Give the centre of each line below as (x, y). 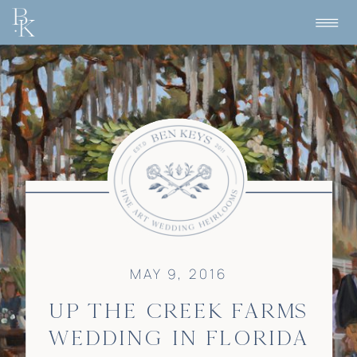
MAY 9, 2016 (178, 274)
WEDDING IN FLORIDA (178, 337)
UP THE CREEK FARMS (178, 310)
